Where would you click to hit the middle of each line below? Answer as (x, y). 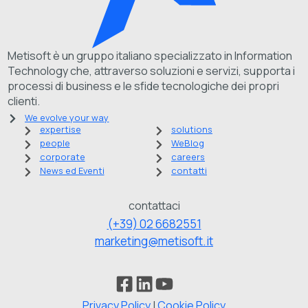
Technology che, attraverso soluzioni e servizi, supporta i (152, 71)
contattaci (154, 205)
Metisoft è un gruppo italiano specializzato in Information (150, 56)
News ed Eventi (72, 170)
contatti (189, 170)
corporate (62, 156)
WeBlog (188, 143)
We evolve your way (67, 117)
